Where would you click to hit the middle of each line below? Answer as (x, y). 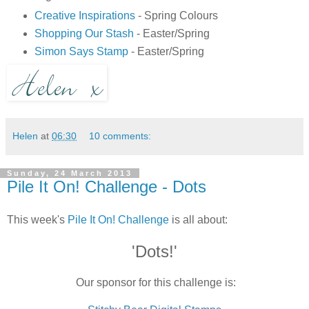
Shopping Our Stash (84, 34)
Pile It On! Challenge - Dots (107, 187)
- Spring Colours (176, 16)
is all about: (198, 219)
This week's (37, 219)
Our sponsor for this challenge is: (154, 282)
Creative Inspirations (84, 16)
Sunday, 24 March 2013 (70, 173)
